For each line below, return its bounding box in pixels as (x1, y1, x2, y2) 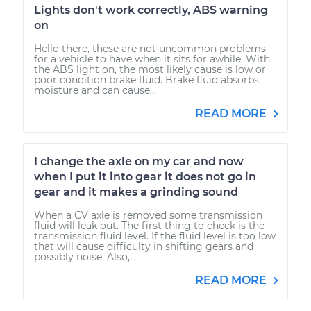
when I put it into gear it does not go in (34, 169, 256, 183)
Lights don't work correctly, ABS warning (34, 3, 268, 17)
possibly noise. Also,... (34, 250, 136, 263)
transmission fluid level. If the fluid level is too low (34, 229, 276, 242)
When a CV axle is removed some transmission (34, 208, 262, 221)
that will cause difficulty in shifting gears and (34, 239, 253, 253)
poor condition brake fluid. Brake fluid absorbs (34, 73, 259, 86)
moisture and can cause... (34, 83, 156, 96)
